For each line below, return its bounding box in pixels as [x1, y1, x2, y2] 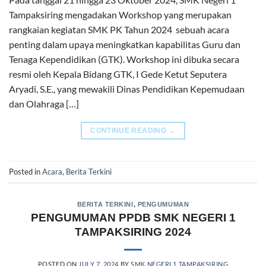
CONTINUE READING [90, 126, 169, 135]
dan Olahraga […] [9, 98, 79, 110]
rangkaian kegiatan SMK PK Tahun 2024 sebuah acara [9, 24, 229, 36]
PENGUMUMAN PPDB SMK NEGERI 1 [30, 211, 236, 224]
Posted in [9, 166, 42, 176]
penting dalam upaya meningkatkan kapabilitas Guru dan [9, 39, 240, 50]
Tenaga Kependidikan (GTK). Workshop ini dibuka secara [9, 53, 239, 65]
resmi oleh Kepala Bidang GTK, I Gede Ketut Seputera [9, 68, 227, 80]
